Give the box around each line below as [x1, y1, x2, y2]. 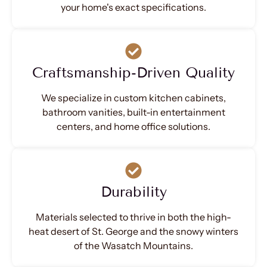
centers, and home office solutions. [57, 120, 210, 132]
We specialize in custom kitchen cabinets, [41, 91, 226, 104]
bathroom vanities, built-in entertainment [42, 105, 225, 118]
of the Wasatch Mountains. [74, 239, 193, 252]
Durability [100, 182, 167, 200]
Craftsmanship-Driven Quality [32, 63, 235, 81]
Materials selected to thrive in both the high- [36, 210, 231, 223]
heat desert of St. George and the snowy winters [29, 225, 238, 237]
